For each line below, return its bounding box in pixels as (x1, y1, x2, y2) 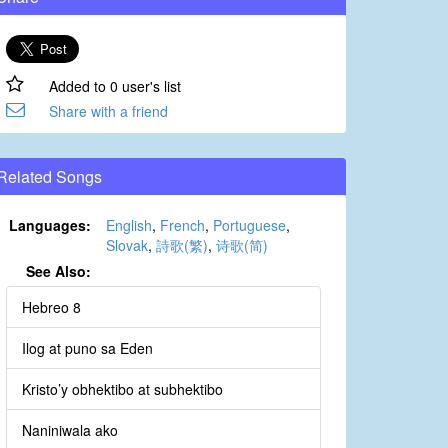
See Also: (26, 261, 91, 282)
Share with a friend (48, 101, 168, 122)
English (106, 215, 152, 236)
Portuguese (213, 215, 286, 236)
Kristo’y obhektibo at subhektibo (22, 379, 223, 400)
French (160, 215, 205, 236)
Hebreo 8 (22, 297, 81, 318)
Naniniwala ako (22, 420, 118, 441)
